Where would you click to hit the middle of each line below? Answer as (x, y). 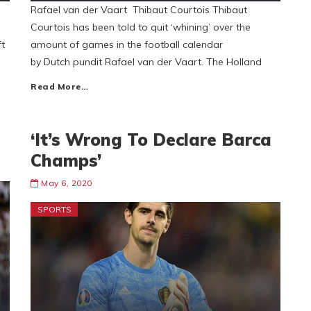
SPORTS (54, 209)
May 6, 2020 (67, 183)
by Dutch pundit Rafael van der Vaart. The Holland (146, 62)
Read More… (59, 86)
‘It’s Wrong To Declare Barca (151, 140)
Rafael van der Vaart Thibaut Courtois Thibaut (139, 10)
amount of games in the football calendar (127, 44)
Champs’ (66, 160)
